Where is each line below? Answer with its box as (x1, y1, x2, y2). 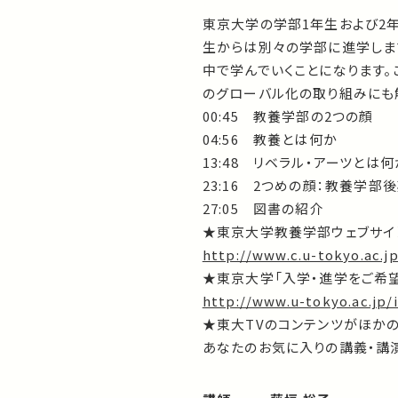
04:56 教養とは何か (202, 129, 338, 148)
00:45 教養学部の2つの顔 (202, 106, 374, 125)
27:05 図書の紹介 (202, 198, 324, 218)
